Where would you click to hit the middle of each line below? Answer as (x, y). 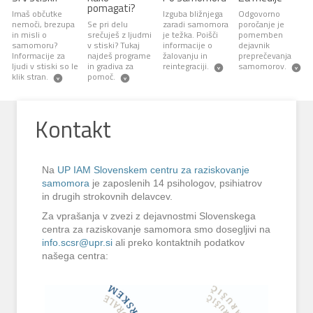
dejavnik (254, 45)
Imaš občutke (37, 14)
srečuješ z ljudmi (119, 35)
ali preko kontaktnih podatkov (179, 242)
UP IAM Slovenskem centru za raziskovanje (154, 170)
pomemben (260, 35)
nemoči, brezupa (43, 24)
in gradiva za (110, 66)
